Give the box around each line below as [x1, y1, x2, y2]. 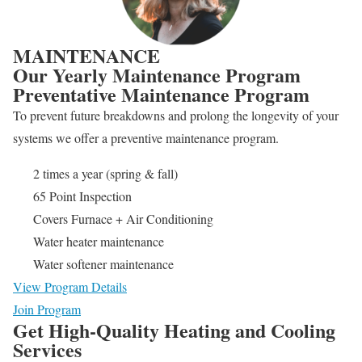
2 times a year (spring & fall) [33, 165, 178, 183]
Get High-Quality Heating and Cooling [13, 316, 335, 345]
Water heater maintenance [33, 233, 164, 250]
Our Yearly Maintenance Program [13, 61, 301, 90]
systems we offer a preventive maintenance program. [13, 129, 283, 147]
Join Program [13, 301, 81, 318]
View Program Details [13, 278, 127, 296]
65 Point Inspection [33, 187, 132, 205]
